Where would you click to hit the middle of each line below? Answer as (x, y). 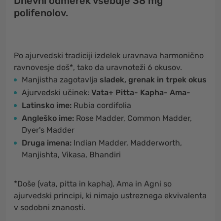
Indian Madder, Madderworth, (128, 143)
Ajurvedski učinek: (56, 92)
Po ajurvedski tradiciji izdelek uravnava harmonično (109, 55)
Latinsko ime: (48, 105)
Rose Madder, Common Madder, (134, 118)
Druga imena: (48, 143)
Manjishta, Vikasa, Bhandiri (71, 155)
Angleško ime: (48, 118)
